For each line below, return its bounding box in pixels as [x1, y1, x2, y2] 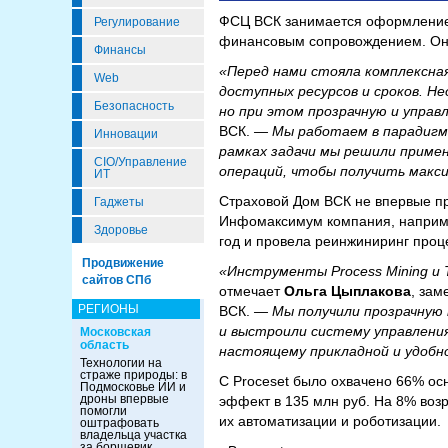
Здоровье [94, 223, 148, 237]
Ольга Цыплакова [280, 282, 411, 299]
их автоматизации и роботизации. [219, 412, 441, 429]
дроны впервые [80, 392, 169, 406]
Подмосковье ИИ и [80, 380, 186, 394]
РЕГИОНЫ [78, 302, 139, 316]
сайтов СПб [82, 273, 151, 287]
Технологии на [80, 356, 162, 370]
